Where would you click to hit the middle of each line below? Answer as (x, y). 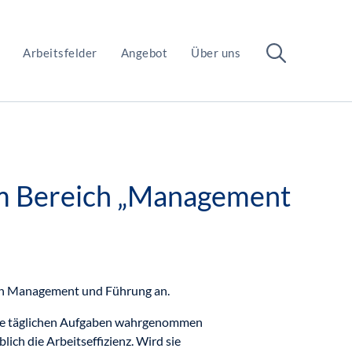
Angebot (144, 52)
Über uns (216, 52)
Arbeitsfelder (60, 52)
